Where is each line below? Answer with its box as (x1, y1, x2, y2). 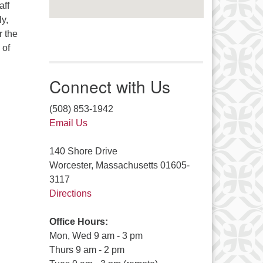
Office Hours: (49, 217, 108, 227)
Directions (49, 188, 92, 199)
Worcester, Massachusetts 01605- (49, 160, 190, 171)
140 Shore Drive (49, 146, 117, 157)
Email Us (49, 118, 87, 129)
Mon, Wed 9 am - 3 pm (49, 231, 143, 241)
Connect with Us (49, 75, 170, 99)
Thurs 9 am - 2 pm (49, 245, 124, 255)
